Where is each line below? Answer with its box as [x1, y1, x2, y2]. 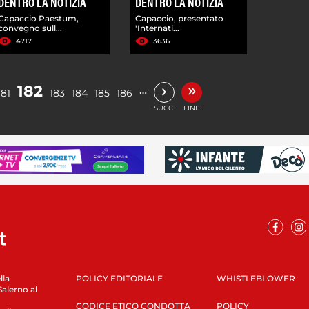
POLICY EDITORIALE [75, 272, 163, 283]
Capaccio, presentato [135, 12, 224, 23]
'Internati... [135, 22, 180, 33]
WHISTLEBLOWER [216, 272, 295, 283]
